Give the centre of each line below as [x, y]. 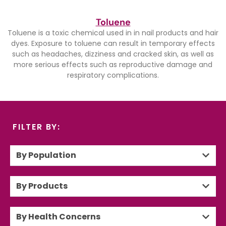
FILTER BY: [37, 127]
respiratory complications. [113, 75]
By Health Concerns [58, 217]
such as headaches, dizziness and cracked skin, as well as [113, 54]
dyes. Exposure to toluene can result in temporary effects [113, 43]
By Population [46, 155]
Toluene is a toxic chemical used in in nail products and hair [113, 33]
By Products [42, 186]
